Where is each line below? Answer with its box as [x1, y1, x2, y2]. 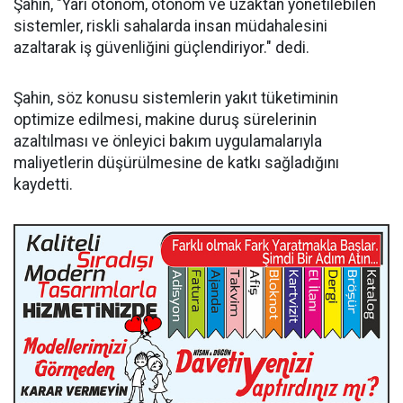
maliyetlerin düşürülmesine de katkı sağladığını [13, 154, 339, 172]
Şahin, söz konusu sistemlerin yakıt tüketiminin [13, 89, 338, 107]
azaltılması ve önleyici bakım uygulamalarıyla [13, 132, 322, 150]
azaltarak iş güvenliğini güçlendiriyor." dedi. [13, 39, 309, 57]
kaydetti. [13, 175, 73, 193]
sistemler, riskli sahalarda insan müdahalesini [13, 17, 327, 35]
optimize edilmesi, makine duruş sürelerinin [13, 111, 317, 129]
